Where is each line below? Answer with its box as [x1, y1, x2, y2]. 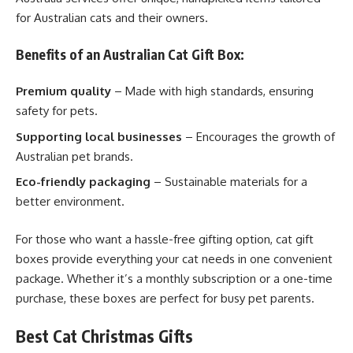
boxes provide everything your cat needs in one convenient [16, 251, 333, 266]
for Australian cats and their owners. [16, 10, 208, 25]
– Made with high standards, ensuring [111, 84, 314, 98]
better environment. [16, 194, 124, 209]
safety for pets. [16, 103, 98, 118]
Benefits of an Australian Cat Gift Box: [16, 45, 244, 63]
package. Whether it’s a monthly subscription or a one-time [16, 270, 333, 286]
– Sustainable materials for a [150, 174, 307, 189]
